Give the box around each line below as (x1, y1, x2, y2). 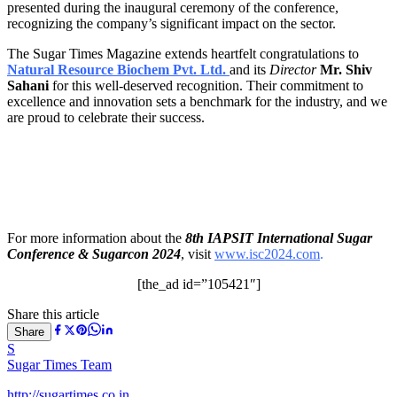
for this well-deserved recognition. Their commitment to (49, 77, 363, 93)
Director (269, 61, 316, 77)
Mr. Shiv (320, 61, 372, 77)
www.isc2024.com (214, 245, 320, 261)
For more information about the (7, 230, 185, 245)
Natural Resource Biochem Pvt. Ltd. (7, 61, 226, 77)
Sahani (7, 77, 49, 93)
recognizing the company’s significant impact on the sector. (7, 15, 336, 31)
